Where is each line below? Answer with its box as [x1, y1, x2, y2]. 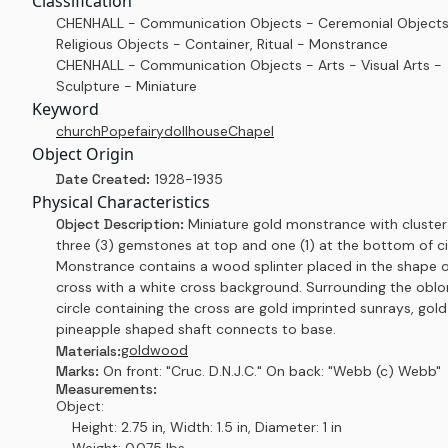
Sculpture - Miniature [56, 77, 197, 95]
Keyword [32, 98, 99, 120]
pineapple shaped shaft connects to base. [56, 320, 336, 338]
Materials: [56, 341, 121, 360]
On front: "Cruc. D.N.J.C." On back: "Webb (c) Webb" [103, 362, 441, 380]
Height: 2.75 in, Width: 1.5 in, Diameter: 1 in [56, 418, 342, 436]
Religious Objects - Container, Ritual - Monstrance [56, 35, 388, 53]
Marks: [56, 362, 103, 380]
